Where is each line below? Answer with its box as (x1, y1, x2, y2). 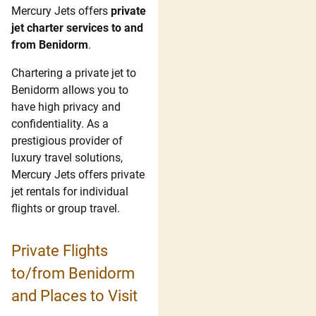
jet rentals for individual (11, 184, 128, 198)
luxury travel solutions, (11, 150, 123, 164)
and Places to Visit (11, 287, 138, 305)
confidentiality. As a (11, 116, 109, 130)
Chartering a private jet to (11, 66, 136, 80)
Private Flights (11, 242, 108, 260)
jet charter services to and (11, 20, 143, 35)
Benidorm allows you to (11, 83, 128, 97)
